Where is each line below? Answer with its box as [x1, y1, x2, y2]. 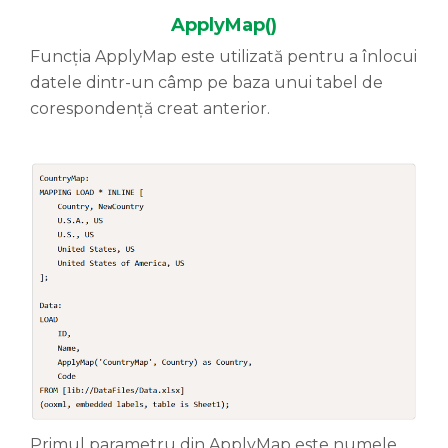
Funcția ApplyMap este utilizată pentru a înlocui [30, 46, 417, 66]
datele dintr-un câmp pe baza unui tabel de [30, 72, 383, 92]
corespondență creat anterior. [30, 98, 270, 118]
